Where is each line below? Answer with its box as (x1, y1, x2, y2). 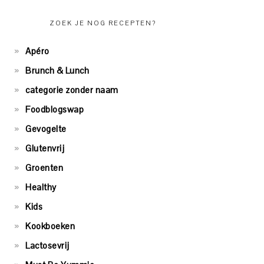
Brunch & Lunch (25, 64, 89, 76)
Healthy (25, 181, 57, 193)
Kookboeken (25, 220, 75, 232)
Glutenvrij (25, 142, 64, 154)
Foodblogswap (25, 103, 84, 115)
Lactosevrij (25, 239, 70, 251)
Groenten (25, 161, 63, 173)
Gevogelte (25, 123, 67, 134)
